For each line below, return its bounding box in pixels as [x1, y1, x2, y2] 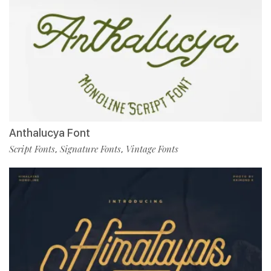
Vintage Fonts [126, 143, 178, 155]
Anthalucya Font [9, 126, 90, 140]
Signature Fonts [60, 143, 121, 155]
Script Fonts [9, 143, 55, 155]
